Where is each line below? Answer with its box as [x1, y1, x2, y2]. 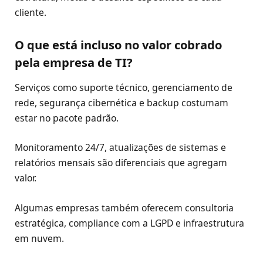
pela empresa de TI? [15, 54, 133, 71]
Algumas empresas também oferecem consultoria [15, 201, 234, 214]
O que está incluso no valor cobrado [15, 36, 222, 53]
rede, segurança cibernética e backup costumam [15, 96, 228, 110]
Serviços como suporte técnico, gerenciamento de [15, 81, 232, 95]
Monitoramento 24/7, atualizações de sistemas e [15, 141, 226, 154]
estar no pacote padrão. [15, 112, 119, 125]
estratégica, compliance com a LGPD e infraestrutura [15, 216, 244, 230]
